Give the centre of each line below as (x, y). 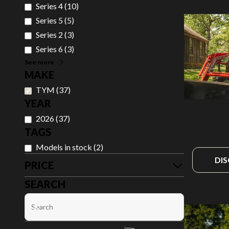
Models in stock (64, 147)
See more (39, 62)
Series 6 (49, 49)
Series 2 (49, 35)
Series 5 (49, 20)
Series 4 (49, 6)
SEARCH (45, 184)
